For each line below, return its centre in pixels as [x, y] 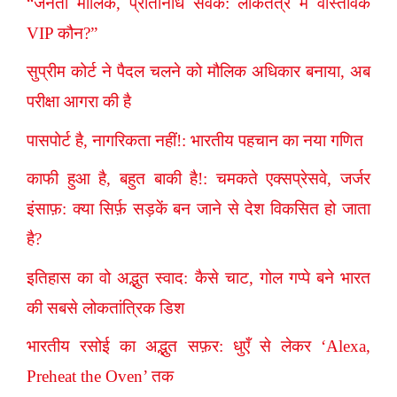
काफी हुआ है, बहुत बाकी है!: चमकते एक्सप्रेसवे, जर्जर [198, 179]
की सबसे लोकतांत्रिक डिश [105, 307]
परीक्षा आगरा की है [79, 102]
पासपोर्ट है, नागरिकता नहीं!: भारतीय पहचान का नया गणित [195, 140]
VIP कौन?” [62, 33]
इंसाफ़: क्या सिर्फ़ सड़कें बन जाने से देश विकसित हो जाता [198, 209]
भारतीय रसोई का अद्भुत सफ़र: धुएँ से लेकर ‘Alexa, [198, 346]
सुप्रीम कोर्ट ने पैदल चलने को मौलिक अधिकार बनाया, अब [198, 72]
